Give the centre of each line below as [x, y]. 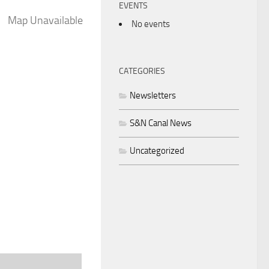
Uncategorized [157, 151]
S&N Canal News [161, 123]
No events [151, 24]
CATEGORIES [142, 71]
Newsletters [153, 96]
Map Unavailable [45, 21]
